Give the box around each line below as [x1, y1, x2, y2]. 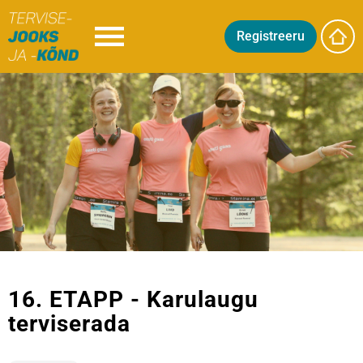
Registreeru [237, 28, 305, 44]
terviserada [8, 310, 130, 337]
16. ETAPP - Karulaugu [8, 286, 258, 313]
